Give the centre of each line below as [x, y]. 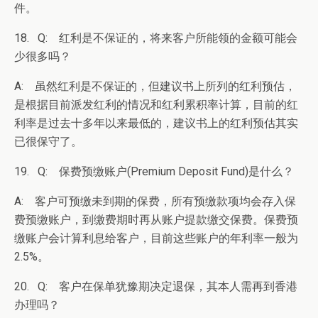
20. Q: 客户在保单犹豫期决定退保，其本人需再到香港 [156, 286]
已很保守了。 [48, 142]
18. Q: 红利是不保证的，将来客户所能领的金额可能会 [156, 38]
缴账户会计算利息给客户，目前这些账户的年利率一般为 [156, 238]
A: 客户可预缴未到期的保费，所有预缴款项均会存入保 [155, 201]
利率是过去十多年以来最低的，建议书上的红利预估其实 [156, 123]
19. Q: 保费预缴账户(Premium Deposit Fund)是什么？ [154, 171]
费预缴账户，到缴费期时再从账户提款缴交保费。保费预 [156, 220]
